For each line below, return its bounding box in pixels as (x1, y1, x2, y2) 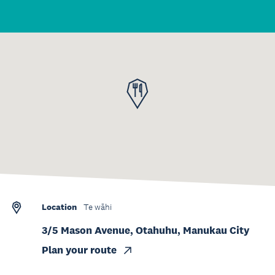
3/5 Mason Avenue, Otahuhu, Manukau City (42, 224, 249, 237)
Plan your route (42, 244, 117, 257)
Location (42, 201, 77, 212)
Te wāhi (83, 202, 112, 212)
